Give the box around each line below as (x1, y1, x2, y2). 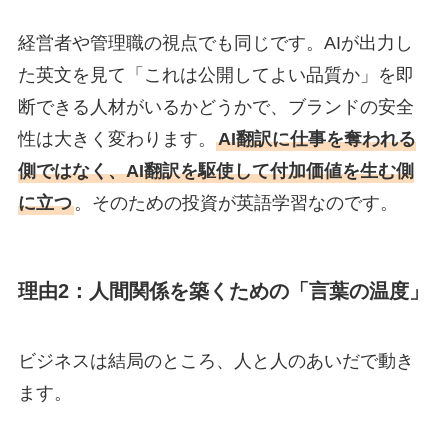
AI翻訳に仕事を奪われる (217, 129, 416, 150)
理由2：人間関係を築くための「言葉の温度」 (17, 280, 429, 303)
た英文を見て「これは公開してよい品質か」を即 (17, 65, 414, 86)
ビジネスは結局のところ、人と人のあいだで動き (17, 350, 414, 371)
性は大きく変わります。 (17, 129, 216, 150)
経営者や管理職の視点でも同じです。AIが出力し (17, 33, 413, 54)
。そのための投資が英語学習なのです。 (73, 193, 398, 214)
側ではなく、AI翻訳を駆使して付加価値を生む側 (17, 161, 414, 182)
